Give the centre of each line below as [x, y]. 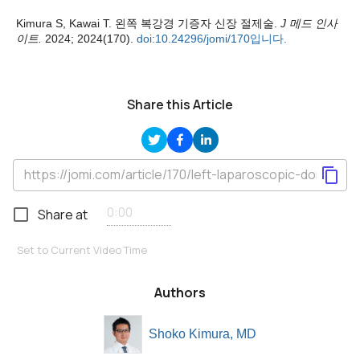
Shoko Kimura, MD [202, 333]
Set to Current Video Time [82, 250]
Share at [63, 214]
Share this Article [180, 104]
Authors [180, 292]
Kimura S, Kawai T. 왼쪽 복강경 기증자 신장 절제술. [148, 23]
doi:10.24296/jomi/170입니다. [212, 38]
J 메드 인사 [309, 23]
